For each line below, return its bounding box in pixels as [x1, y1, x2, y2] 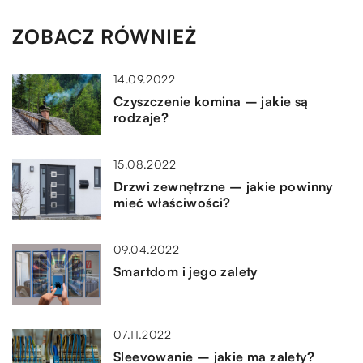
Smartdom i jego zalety [113, 263, 258, 280]
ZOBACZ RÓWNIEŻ [12, 24, 197, 49]
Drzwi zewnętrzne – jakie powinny [113, 178, 333, 195]
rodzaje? [113, 109, 169, 126]
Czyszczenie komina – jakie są [113, 93, 309, 110]
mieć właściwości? [113, 194, 231, 211]
